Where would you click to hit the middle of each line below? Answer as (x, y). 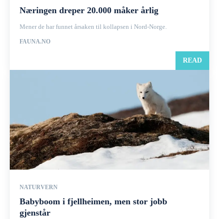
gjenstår (35, 213)
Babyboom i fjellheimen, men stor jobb (93, 201)
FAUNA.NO (35, 42)
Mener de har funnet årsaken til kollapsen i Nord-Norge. (93, 27)
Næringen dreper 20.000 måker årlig (89, 10)
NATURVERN (39, 187)
